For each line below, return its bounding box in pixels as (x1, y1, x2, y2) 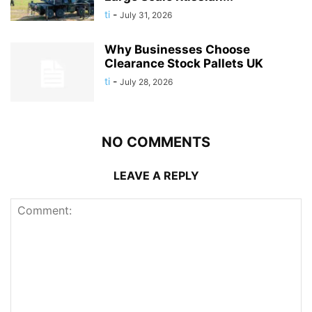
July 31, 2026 (120, 10, 172, 21)
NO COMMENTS (102, 134, 210, 151)
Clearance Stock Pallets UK (104, 56, 263, 71)
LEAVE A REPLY (113, 169, 199, 183)
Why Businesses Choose (104, 42, 250, 57)
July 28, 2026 (120, 77, 173, 88)
